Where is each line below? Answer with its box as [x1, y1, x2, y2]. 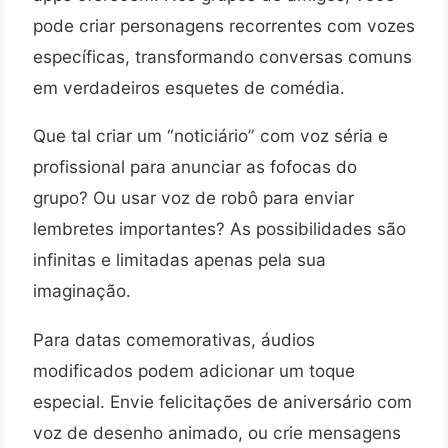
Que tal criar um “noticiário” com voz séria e [33, 125, 388, 147]
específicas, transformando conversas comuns [33, 45, 412, 67]
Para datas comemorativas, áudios [33, 328, 315, 350]
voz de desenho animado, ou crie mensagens [33, 421, 401, 443]
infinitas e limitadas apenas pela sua [33, 249, 326, 271]
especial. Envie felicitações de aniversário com [33, 390, 412, 412]
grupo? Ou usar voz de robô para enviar [33, 187, 354, 209]
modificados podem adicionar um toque [33, 359, 355, 381]
